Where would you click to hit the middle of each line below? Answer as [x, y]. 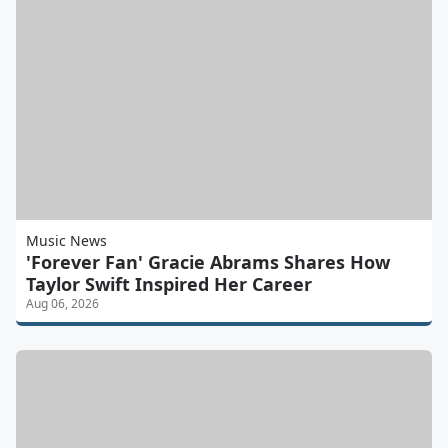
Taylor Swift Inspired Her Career [169, 283]
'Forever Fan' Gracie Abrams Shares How [208, 261]
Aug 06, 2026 [62, 303]
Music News [66, 240]
